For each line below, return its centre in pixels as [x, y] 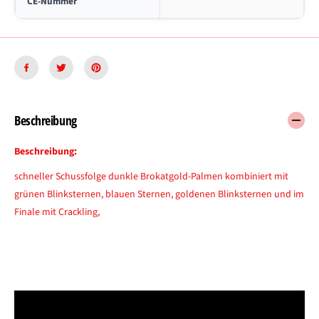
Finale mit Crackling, [57, 213]
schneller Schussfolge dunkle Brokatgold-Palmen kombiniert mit [151, 177]
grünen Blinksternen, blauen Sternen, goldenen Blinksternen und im [159, 195]
